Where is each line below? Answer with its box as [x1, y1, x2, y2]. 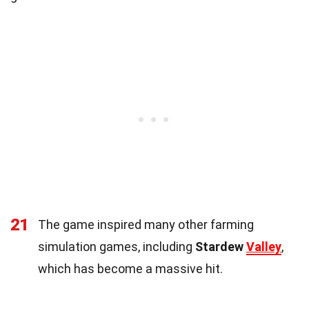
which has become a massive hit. [38, 261, 223, 277]
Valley [246, 239, 281, 255]
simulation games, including [38, 239, 195, 255]
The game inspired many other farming [38, 217, 254, 232]
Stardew [195, 239, 246, 255]
